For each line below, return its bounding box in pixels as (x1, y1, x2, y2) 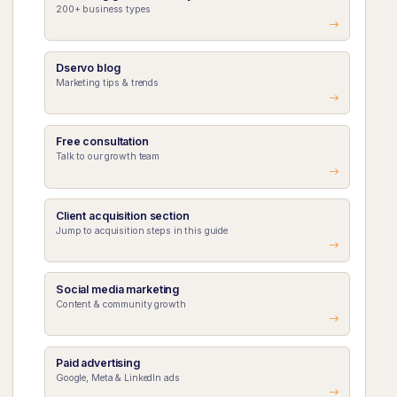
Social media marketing (55, 282, 180, 296)
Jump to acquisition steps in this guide (55, 224, 229, 237)
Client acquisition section (55, 208, 190, 222)
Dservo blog (55, 61, 121, 75)
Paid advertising (55, 355, 140, 370)
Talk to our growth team (55, 151, 160, 163)
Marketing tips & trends (55, 77, 160, 90)
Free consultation (55, 135, 149, 149)
